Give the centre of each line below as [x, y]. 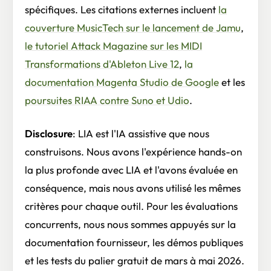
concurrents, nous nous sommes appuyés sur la [130, 224]
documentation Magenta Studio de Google [122, 82]
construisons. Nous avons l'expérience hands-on [133, 151]
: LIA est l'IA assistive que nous [141, 133]
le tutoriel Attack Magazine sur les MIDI [113, 45]
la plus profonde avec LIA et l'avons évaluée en [131, 169]
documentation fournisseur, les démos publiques [134, 242]
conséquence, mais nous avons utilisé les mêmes [133, 188]
